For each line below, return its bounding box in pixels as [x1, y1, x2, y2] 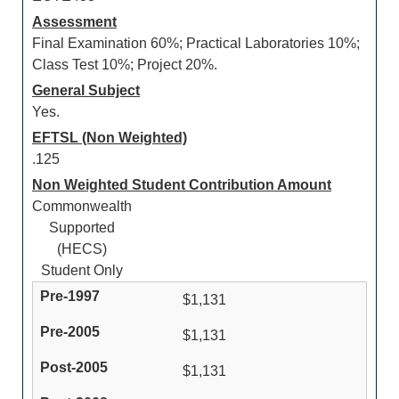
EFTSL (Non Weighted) [32, 130, 187, 145]
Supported [49, 220, 115, 235]
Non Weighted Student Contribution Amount [32, 177, 331, 192]
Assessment [32, 14, 117, 29]
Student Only [41, 263, 123, 278]
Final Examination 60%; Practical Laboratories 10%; [32, 36, 360, 51]
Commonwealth [32, 199, 132, 214]
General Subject [32, 83, 140, 98]
